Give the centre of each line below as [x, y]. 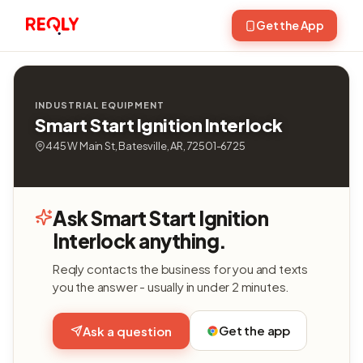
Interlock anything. [140, 241]
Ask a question [127, 331]
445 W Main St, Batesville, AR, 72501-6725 [145, 146]
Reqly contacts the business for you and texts [181, 269]
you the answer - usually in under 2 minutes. [171, 286]
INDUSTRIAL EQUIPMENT [100, 105]
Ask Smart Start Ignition [161, 218]
